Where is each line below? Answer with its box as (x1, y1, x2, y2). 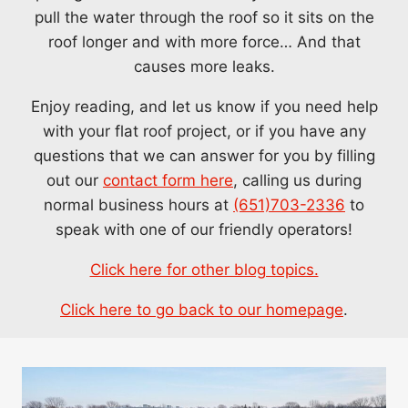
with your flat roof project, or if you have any (42, 122, 366, 141)
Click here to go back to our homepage (60, 301, 343, 320)
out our (46, 171, 103, 190)
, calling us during (233, 171, 362, 190)
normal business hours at (44, 196, 233, 215)
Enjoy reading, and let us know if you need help (30, 97, 378, 117)
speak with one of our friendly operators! (56, 220, 352, 240)
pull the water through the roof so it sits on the (34, 8, 374, 27)
